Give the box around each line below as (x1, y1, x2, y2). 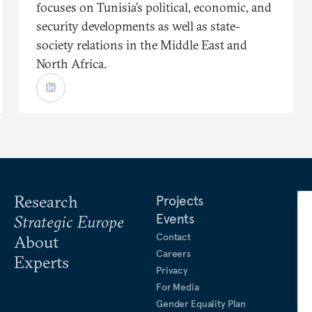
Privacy (156, 263, 189, 276)
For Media (156, 280, 199, 293)
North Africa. (36, 55, 107, 72)
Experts (14, 251, 69, 272)
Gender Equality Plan (156, 297, 247, 310)
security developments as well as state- (36, 17, 240, 34)
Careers (156, 247, 192, 260)
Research (14, 190, 78, 212)
